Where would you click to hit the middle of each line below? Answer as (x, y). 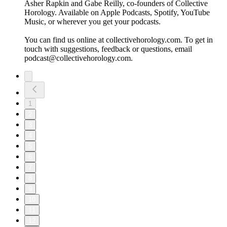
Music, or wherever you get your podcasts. (92, 22)
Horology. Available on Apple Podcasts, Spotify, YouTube (117, 13)
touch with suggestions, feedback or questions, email (108, 49)
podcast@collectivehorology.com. (79, 58)
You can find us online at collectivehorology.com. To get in (119, 40)
